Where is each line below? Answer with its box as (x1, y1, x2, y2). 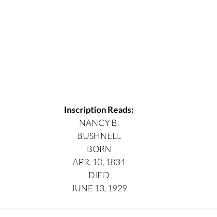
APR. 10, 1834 (73, 156, 125, 168)
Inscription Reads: (64, 104, 134, 115)
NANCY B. (78, 117, 119, 128)
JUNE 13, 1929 (71, 183, 127, 194)
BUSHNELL (77, 130, 121, 141)
